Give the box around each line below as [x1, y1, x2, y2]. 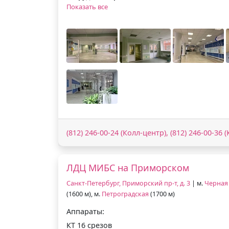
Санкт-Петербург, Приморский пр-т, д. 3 [66, 178, 190, 188]
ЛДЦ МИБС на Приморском [66, 161, 189, 174]
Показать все [66, 2, 108, 11]
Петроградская [102, 189, 149, 198]
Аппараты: [66, 206, 104, 216]
